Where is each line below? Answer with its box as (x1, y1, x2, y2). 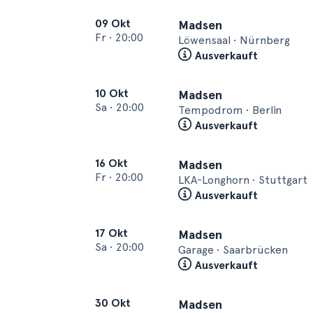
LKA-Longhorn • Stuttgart (178, 173, 307, 187)
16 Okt (95, 156, 128, 170)
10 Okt (95, 87, 129, 100)
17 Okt (95, 226, 128, 240)
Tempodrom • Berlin (178, 103, 282, 117)
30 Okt (95, 296, 131, 310)
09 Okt (95, 17, 131, 30)
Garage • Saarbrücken (178, 243, 288, 256)
